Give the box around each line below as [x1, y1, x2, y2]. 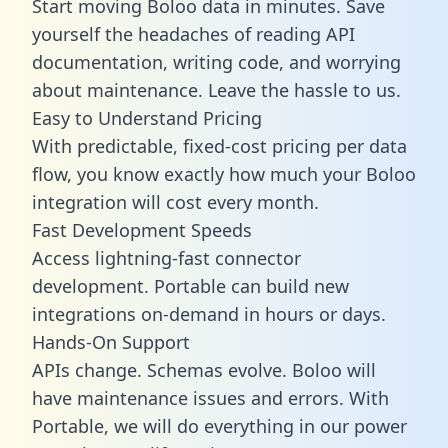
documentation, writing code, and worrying [32, 49, 401, 74]
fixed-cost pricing [183, 133, 331, 158]
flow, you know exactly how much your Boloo [32, 161, 416, 186]
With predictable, [32, 133, 183, 158]
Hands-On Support [32, 329, 190, 354]
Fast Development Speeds [32, 217, 252, 242]
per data [331, 133, 407, 158]
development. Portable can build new [32, 273, 349, 298]
